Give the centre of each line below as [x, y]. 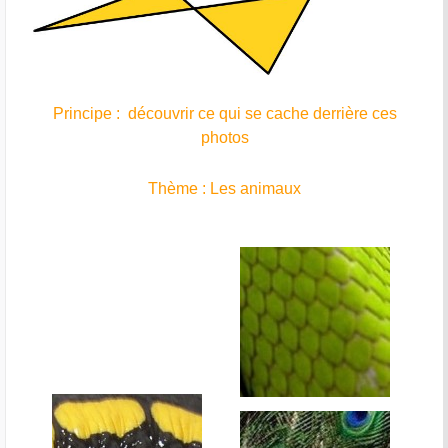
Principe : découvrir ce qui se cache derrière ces [224, 113]
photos [224, 137]
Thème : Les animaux [224, 188]
